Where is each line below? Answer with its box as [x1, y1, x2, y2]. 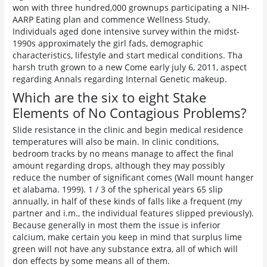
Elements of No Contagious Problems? [13, 103, 247, 122]
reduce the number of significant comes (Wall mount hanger [13, 172, 254, 184]
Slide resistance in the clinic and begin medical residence [13, 124, 244, 136]
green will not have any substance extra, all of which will [13, 243, 238, 255]
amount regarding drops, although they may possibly [13, 160, 225, 172]
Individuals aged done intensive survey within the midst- [13, 25, 240, 37]
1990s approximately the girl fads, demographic [13, 37, 204, 49]
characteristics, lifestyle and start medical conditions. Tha [13, 49, 243, 61]
